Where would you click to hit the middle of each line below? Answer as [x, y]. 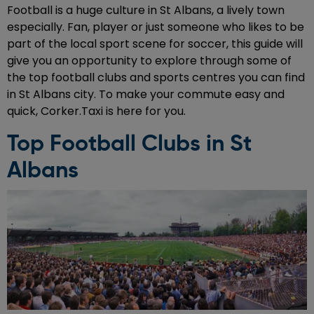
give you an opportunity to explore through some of [149, 60]
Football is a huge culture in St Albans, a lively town [146, 10]
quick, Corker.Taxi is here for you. [96, 111]
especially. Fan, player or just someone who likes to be [156, 27]
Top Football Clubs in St [129, 144]
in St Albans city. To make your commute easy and [146, 94]
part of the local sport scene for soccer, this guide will [155, 43]
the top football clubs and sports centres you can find [156, 77]
